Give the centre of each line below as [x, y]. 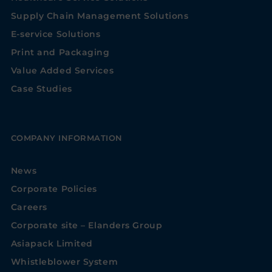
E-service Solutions [56, 34]
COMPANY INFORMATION [66, 138]
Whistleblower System [64, 262]
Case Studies [41, 89]
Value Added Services [62, 71]
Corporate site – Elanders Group [87, 226]
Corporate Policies [54, 189]
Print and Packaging [60, 53]
